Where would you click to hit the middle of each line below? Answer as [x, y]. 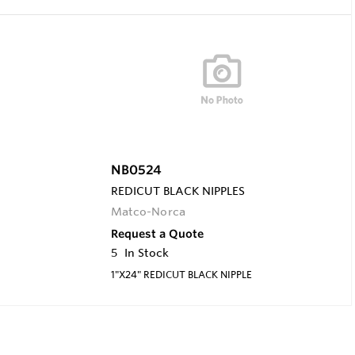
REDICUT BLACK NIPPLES [177, 191]
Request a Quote [157, 233]
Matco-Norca [148, 211]
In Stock [146, 252]
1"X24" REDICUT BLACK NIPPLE [181, 274]
